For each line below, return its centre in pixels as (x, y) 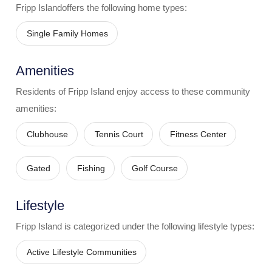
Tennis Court (119, 134)
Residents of (41, 91)
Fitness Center (198, 134)
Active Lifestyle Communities (82, 252)
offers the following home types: (124, 8)
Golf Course (155, 168)
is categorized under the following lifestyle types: (158, 226)
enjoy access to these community (183, 91)
